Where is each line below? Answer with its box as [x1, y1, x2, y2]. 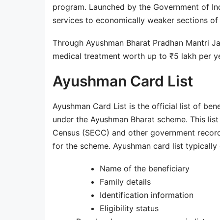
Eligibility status [100, 203, 159, 214]
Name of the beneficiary [100, 164, 190, 174]
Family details [100, 177, 151, 187]
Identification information [100, 190, 193, 200]
